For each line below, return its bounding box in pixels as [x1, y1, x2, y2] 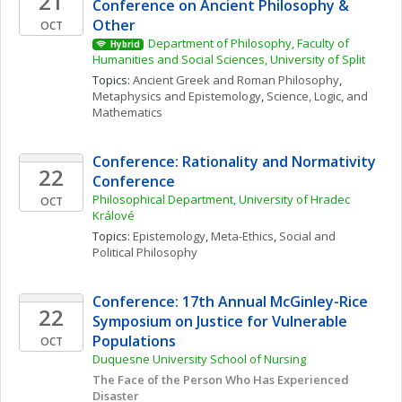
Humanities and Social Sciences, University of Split [92, 51, 365, 67]
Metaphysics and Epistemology [92, 88, 261, 104]
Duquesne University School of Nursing [92, 351, 306, 367]
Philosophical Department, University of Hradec [92, 191, 350, 207]
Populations [92, 331, 176, 351]
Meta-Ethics [211, 228, 274, 244]
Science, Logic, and [267, 88, 368, 104]
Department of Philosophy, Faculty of [147, 35, 349, 51]
